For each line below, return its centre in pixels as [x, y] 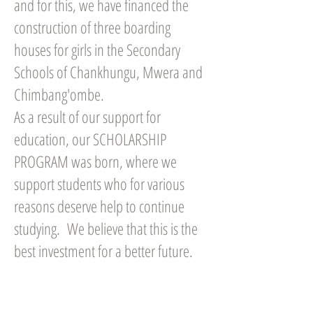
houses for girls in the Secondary [97, 50]
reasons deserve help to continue [99, 206]
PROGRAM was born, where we [95, 161]
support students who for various [99, 184]
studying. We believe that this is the [106, 228]
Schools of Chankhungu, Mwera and [108, 72]
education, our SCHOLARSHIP [90, 139]
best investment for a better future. [103, 251]
